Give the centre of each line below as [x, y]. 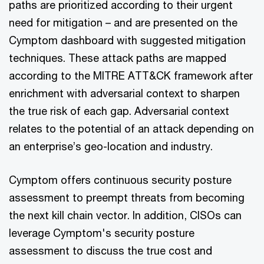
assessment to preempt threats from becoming [127, 197]
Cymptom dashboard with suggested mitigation [127, 40]
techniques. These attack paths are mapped [118, 57]
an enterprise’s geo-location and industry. [111, 146]
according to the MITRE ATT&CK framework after [131, 75]
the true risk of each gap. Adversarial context [119, 110]
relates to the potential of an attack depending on [131, 128]
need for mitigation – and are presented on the [123, 22]
